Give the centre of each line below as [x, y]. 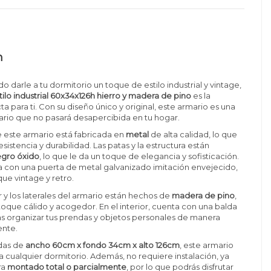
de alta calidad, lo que [193, 135]
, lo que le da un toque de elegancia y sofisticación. [139, 156]
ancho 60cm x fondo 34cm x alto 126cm [103, 245]
